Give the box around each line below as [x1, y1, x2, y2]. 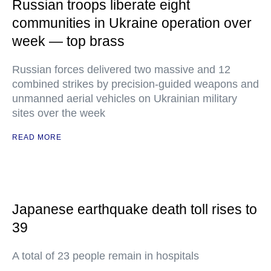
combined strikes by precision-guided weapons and [12, 78, 259, 90]
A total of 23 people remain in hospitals [12, 250, 199, 262]
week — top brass [12, 33, 125, 49]
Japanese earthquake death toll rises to [12, 201, 257, 217]
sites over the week [12, 107, 105, 119]
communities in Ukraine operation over [12, 15, 252, 31]
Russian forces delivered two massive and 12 [12, 64, 230, 76]
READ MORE [12, 133, 62, 142]
